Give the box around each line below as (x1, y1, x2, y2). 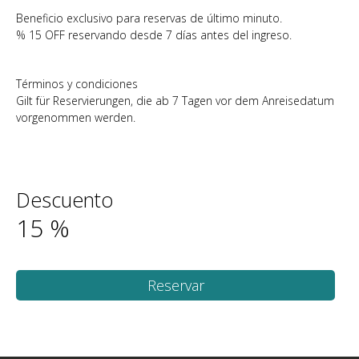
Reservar (147, 276, 204, 295)
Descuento (16, 186, 113, 213)
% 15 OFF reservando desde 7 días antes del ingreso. (16, 27, 292, 42)
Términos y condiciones (16, 76, 138, 91)
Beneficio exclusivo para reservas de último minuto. (16, 10, 282, 26)
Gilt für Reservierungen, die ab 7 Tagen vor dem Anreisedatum (16, 93, 334, 108)
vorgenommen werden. (16, 110, 135, 125)
